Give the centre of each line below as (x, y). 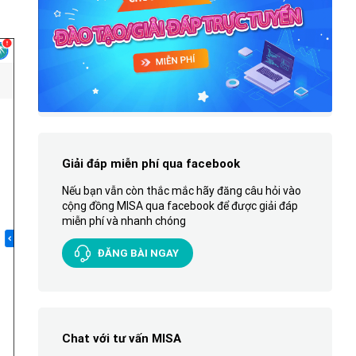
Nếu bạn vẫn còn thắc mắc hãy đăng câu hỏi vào (181, 190)
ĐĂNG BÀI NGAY (138, 253)
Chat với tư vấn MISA (121, 338)
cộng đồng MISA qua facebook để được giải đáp (180, 205)
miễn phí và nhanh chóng (124, 221)
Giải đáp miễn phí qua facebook (151, 163)
